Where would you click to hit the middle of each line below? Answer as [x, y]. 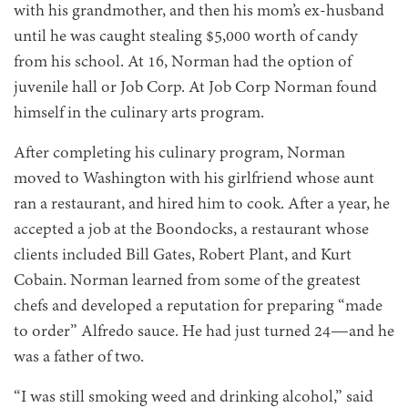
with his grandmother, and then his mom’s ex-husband [199, 11]
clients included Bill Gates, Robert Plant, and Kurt [183, 255]
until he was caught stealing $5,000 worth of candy [186, 37]
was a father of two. [79, 357]
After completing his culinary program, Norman [179, 153]
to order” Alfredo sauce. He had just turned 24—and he [204, 332]
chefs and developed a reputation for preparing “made [198, 306]
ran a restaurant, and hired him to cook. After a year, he [202, 204]
